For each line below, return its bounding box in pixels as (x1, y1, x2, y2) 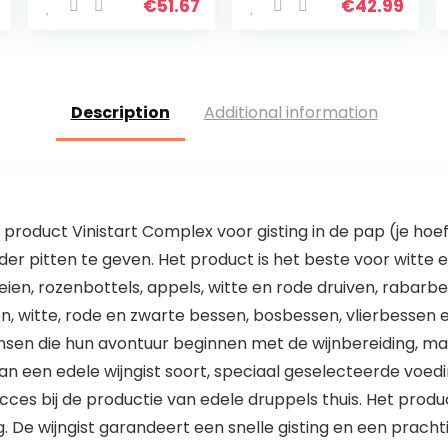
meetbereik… (43, 53, 151, 77)
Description (70, 101, 170, 124)
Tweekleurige (247, 53, 360, 77)
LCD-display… (247, 73, 361, 97)
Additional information (203, 101, 378, 124)
